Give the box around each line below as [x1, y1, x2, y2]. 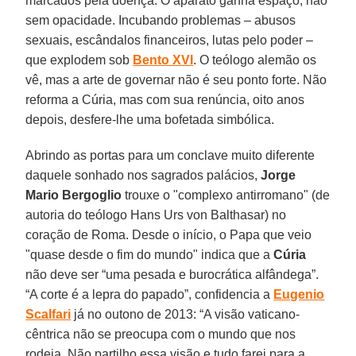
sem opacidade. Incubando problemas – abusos [25, 13, 296, 27]
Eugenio [273, 287, 325, 301]
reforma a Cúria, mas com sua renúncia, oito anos [25, 92, 305, 106]
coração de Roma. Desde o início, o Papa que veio [25, 227, 312, 242]
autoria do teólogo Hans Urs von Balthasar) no [25, 207, 287, 222]
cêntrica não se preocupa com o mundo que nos [25, 327, 296, 341]
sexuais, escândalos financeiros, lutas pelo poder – [25, 33, 314, 47]
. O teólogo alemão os [193, 52, 317, 67]
